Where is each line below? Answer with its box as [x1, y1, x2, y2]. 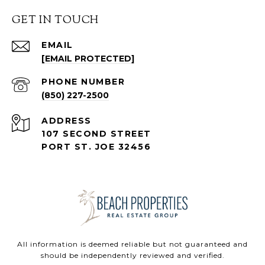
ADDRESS [41, 115, 92, 126]
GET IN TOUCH [12, 12, 99, 28]
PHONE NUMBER [41, 76, 125, 87]
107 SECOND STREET [41, 128, 151, 139]
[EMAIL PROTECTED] [41, 53, 134, 64]
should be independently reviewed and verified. [40, 250, 225, 260]
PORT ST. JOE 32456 [41, 141, 151, 152]
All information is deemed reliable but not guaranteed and [17, 239, 248, 248]
